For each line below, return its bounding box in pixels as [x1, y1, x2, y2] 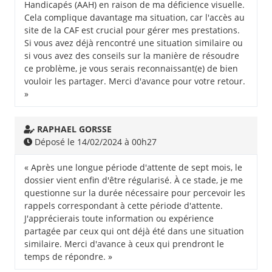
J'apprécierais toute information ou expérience [24, 212, 214, 224]
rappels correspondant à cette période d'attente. [24, 200, 223, 211]
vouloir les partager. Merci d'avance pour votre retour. [24, 75, 245, 87]
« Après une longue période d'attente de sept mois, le [24, 161, 242, 173]
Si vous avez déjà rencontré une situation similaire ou [24, 37, 243, 49]
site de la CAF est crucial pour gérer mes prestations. [24, 24, 240, 36]
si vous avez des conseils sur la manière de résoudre [24, 50, 239, 61]
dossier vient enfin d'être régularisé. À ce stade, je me [24, 174, 243, 186]
